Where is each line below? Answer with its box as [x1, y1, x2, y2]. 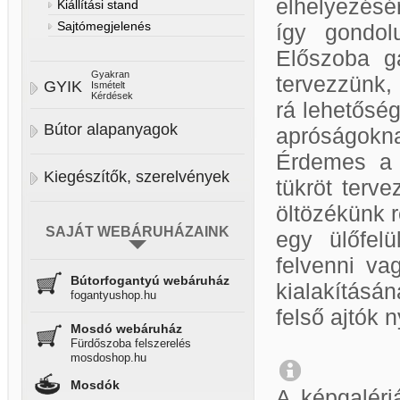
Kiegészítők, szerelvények [44, 168, 229, 186]
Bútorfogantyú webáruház [71, 273, 229, 287]
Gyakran [91, 69, 129, 79]
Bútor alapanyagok [44, 121, 178, 138]
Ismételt [91, 79, 125, 90]
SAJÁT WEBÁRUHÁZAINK [46, 224, 229, 239]
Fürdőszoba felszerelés [71, 337, 191, 350]
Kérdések [91, 90, 133, 101]
